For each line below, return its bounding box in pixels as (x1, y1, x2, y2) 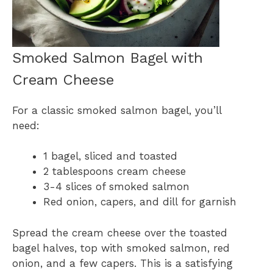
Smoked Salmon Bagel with (12, 49, 203, 66)
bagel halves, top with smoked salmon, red (12, 241, 230, 254)
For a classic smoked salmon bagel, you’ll (12, 104, 221, 116)
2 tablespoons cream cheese (43, 165, 186, 178)
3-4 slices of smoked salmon (43, 180, 190, 193)
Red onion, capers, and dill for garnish (43, 196, 236, 208)
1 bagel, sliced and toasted (43, 150, 177, 163)
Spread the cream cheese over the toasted (12, 226, 227, 239)
